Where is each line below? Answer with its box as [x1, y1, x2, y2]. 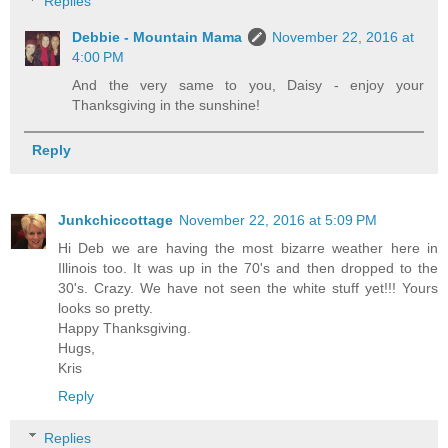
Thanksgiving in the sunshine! [72, 96, 261, 113]
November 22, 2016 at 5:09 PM [179, 212, 377, 229]
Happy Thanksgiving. [58, 320, 191, 337]
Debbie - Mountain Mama [72, 28, 243, 45]
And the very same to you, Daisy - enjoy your [72, 76, 424, 93]
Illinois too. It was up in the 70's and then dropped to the [58, 260, 438, 277]
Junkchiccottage [58, 212, 173, 229]
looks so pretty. [58, 300, 153, 317]
